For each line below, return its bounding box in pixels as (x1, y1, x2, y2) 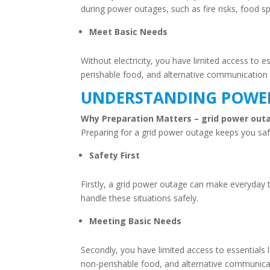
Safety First (89, 149, 140, 161)
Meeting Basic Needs (89, 215, 182, 227)
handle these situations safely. (81, 192, 199, 204)
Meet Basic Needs (89, 25, 168, 37)
